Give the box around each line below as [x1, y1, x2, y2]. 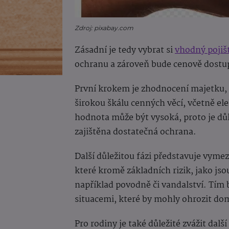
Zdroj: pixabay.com [75, 24, 133, 32]
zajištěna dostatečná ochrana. [75, 125, 196, 139]
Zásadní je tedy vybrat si [75, 43, 175, 57]
